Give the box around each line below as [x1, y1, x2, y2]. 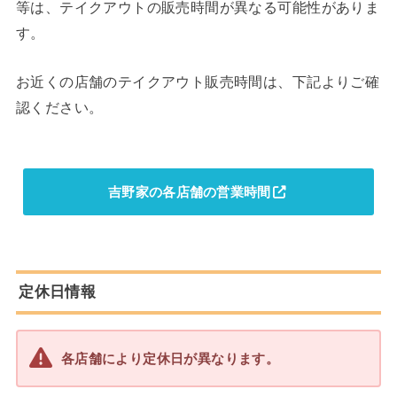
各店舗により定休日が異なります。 [60, 351, 280, 367]
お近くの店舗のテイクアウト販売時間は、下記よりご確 [15, 74, 380, 90]
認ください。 [15, 99, 104, 116]
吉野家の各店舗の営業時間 [108, 183, 271, 199]
